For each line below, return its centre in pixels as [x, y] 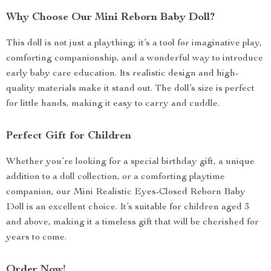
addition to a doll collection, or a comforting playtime [116, 177]
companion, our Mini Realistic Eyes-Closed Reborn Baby [126, 192]
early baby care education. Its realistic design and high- [122, 74]
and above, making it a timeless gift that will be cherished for [132, 223]
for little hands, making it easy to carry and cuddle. [113, 104]
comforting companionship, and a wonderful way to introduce [135, 59]
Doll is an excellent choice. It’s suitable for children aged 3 [128, 207]
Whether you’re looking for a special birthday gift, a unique [130, 162]
